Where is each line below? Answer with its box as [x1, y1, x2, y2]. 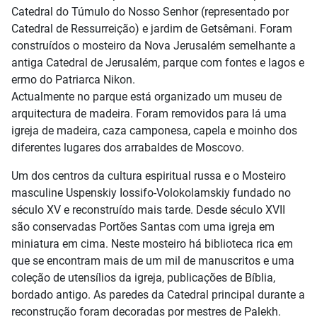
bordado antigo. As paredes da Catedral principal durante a [11, 288, 305, 301]
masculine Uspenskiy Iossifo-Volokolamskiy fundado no [11, 186, 291, 200]
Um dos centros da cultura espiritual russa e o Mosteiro [11, 169, 286, 183]
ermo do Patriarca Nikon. [11, 73, 135, 86]
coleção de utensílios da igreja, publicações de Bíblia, [11, 271, 275, 284]
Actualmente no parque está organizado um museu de [11, 90, 282, 103]
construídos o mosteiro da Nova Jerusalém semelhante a [11, 39, 296, 52]
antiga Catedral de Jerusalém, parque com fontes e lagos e [11, 56, 304, 69]
